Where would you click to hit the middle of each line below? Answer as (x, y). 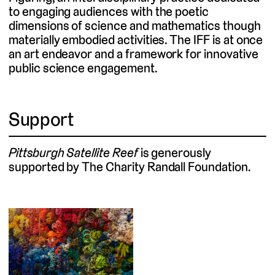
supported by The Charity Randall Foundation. (130, 167)
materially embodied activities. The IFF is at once (136, 39)
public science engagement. (83, 68)
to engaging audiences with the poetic (109, 11)
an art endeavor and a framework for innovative (134, 53)
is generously (174, 153)
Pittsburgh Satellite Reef (73, 153)
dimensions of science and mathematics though (135, 25)
